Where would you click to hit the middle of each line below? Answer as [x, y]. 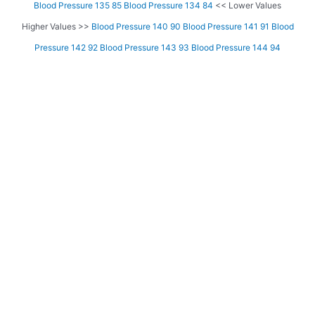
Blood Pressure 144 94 [236, 48]
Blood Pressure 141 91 [226, 27]
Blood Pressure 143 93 [144, 48]
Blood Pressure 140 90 [136, 27]
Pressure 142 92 [66, 48]
